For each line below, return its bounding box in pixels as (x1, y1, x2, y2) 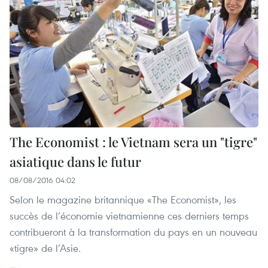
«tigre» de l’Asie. (10, 240, 81, 255)
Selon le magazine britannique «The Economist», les (10, 192, 236, 206)
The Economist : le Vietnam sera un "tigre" (10, 132, 257, 151)
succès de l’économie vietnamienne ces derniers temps (10, 208, 249, 223)
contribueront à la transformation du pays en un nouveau (10, 224, 257, 239)
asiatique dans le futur (10, 152, 141, 170)
